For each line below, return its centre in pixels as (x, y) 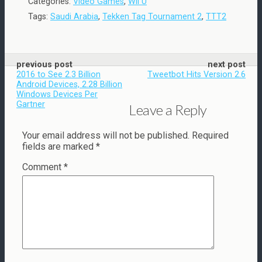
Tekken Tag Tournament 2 (152, 17)
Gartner (31, 104)
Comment (43, 167)
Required (210, 135)
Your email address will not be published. (106, 135)
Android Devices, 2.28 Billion (69, 85)
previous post (44, 65)
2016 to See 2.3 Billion (58, 75)
